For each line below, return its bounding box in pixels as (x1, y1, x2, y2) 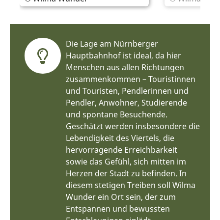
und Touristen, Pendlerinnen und (65, 85, 189, 96)
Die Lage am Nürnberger (65, 38, 158, 49)
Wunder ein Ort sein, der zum (65, 191, 176, 202)
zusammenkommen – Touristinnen (65, 73, 195, 84)
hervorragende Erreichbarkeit (65, 144, 177, 155)
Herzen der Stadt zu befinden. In (65, 167, 187, 179)
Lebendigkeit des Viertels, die (65, 132, 174, 143)
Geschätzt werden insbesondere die (65, 120, 200, 132)
